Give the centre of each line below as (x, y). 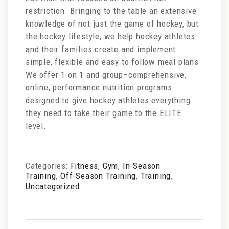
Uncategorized (53, 186)
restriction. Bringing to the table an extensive (111, 11)
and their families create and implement (101, 49)
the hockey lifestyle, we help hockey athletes (110, 36)
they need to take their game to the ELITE (104, 113)
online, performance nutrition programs (99, 87)
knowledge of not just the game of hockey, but (112, 24)
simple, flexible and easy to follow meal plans (112, 62)
